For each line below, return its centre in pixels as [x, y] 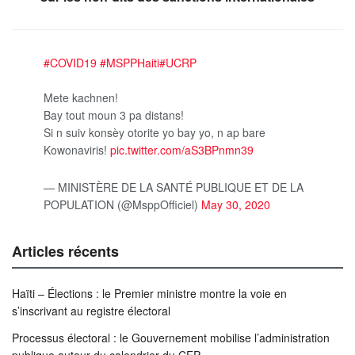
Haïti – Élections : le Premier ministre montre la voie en [149, 293]
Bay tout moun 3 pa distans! [114, 115]
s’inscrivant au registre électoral [91, 310]
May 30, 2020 [236, 204]
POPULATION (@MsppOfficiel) [122, 204]
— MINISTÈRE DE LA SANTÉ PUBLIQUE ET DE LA [174, 187]
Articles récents [65, 251]
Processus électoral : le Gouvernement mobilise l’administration [171, 337]
